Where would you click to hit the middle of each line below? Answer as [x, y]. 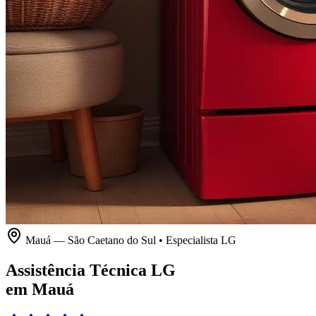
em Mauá [40, 289]
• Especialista [188, 240]
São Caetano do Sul [112, 240]
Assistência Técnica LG [91, 270]
